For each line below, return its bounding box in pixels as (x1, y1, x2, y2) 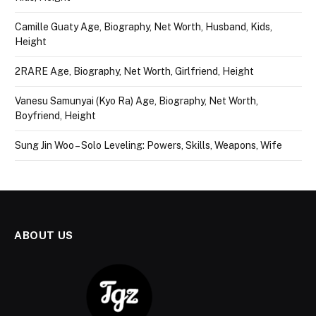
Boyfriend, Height (15, 110, 96, 122)
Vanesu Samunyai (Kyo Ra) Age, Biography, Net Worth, (15, 95, 258, 107)
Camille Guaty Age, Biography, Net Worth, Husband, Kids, (15, 21, 272, 33)
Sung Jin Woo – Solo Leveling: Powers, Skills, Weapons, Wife (15, 140, 282, 152)
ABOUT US (14, 229, 73, 242)
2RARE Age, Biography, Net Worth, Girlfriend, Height (15, 66, 254, 78)
